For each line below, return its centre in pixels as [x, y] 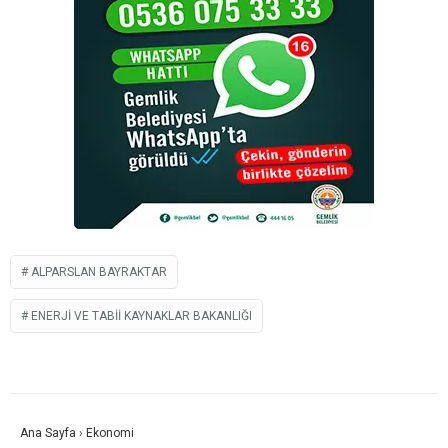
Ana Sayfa [48, 432]
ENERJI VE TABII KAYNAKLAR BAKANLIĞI [141, 315]
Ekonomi [110, 432]
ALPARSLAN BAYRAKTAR [99, 271]
